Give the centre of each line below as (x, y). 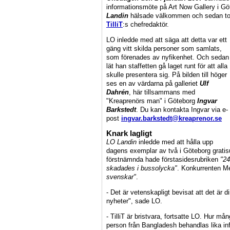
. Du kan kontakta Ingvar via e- (182, 109)
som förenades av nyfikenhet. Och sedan (168, 57)
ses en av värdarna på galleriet (153, 83)
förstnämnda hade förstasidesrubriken (163, 160)
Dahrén (118, 92)
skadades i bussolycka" (142, 168)
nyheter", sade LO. (134, 201)
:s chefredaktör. (146, 24)
